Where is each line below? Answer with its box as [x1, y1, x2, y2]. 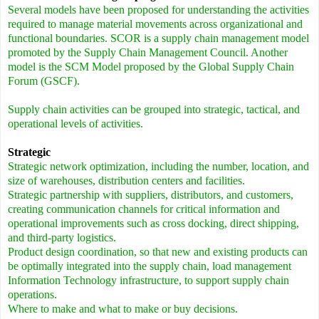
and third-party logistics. [8, 231, 116, 244]
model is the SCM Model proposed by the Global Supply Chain [8, 61, 294, 73]
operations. [8, 288, 57, 301]
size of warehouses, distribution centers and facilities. [8, 174, 245, 187]
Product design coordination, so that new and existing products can [8, 246, 308, 258]
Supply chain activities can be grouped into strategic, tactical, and [8, 103, 300, 116]
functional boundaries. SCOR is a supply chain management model [8, 32, 309, 45]
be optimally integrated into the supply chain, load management [8, 260, 291, 273]
